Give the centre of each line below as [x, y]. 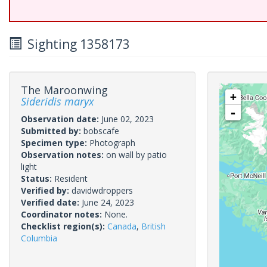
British [153, 226]
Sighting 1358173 [76, 44]
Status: [38, 178]
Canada [122, 226]
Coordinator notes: [63, 214]
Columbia [39, 238]
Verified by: [46, 190]
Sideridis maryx [58, 101]
